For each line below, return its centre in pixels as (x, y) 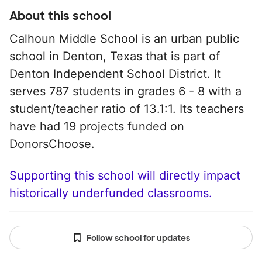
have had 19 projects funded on (97, 126)
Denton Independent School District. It (115, 74)
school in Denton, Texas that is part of (115, 56)
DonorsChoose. (52, 144)
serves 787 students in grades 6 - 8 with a (125, 91)
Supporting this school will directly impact (125, 175)
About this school (60, 16)
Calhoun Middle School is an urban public (124, 39)
